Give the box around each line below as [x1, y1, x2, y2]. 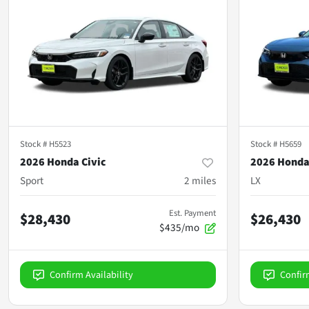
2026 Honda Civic [20, 154, 106, 170]
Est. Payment [169, 206, 216, 219]
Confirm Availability [50, 267, 133, 282]
